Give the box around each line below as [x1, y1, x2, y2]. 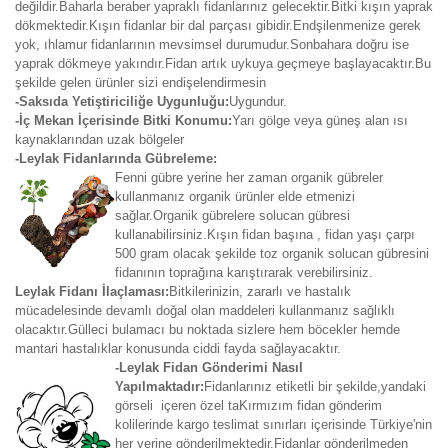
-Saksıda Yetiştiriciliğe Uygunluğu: [15, 94, 229, 109]
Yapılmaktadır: [115, 379, 204, 394]
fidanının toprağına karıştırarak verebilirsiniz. [115, 265, 373, 280]
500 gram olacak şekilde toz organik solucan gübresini [115, 246, 429, 261]
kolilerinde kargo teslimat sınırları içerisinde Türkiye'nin [115, 417, 432, 432]
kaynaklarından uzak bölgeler [15, 132, 184, 147]
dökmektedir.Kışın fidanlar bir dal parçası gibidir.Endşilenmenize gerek [15, 18, 421, 33]
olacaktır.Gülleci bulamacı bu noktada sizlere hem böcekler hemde [15, 322, 400, 337]
